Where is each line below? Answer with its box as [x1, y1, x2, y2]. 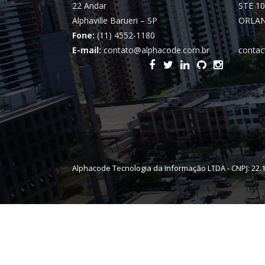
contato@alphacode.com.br [101, 44, 209, 56]
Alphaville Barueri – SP [72, 15, 157, 26]
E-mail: [72, 44, 101, 56]
